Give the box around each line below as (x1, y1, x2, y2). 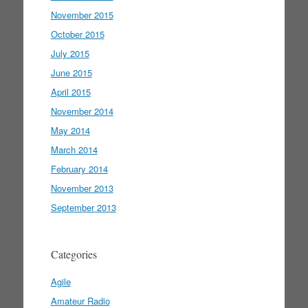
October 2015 (50, 27, 104, 41)
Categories (50, 247, 97, 261)
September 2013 (50, 201, 116, 214)
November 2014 (50, 104, 113, 118)
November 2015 (50, 8, 113, 21)
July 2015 (50, 47, 89, 60)
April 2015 (50, 85, 91, 98)
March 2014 (50, 143, 98, 156)
